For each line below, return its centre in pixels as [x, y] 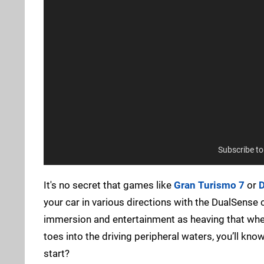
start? [57, 253]
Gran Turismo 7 [209, 185]
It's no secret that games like [109, 185]
